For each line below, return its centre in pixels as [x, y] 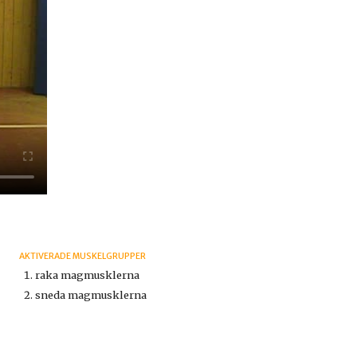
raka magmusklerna [87, 275]
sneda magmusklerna [90, 295]
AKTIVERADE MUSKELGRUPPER [83, 257]
